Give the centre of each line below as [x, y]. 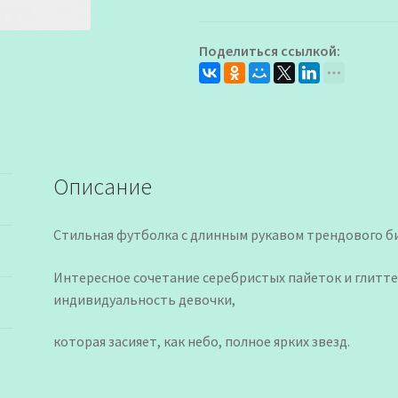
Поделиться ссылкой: [270, 50]
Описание [103, 187]
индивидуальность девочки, [145, 299]
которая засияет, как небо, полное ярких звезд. [202, 342]
